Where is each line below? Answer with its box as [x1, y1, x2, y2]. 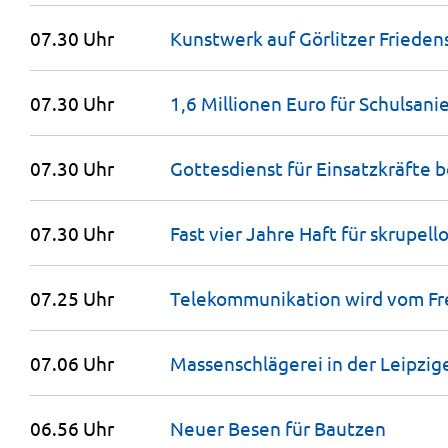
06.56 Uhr [30, 416, 114, 440]
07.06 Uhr [30, 351, 114, 375]
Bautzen [314, 416, 386, 440]
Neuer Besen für [170, 416, 314, 440]
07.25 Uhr [30, 286, 114, 310]
